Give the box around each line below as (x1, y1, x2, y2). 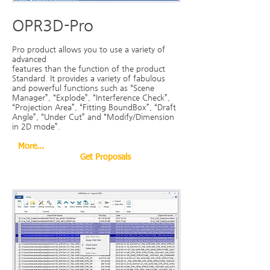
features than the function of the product (12, 64, 165, 73)
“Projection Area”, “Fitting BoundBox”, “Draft (12, 102, 176, 111)
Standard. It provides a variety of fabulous (12, 74, 165, 83)
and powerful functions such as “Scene (12, 83, 154, 92)
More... (18, 142, 44, 151)
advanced (12, 54, 46, 63)
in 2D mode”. (12, 122, 60, 131)
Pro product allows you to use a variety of (12, 45, 165, 54)
